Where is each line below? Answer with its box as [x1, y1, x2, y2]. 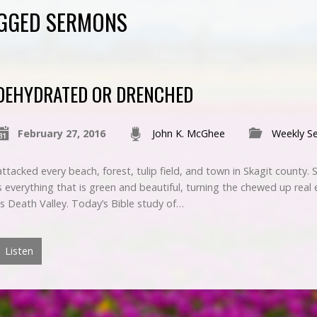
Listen [2, 244, 33, 258]
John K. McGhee [151, 127, 225, 140]
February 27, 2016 [17, 127, 105, 140]
